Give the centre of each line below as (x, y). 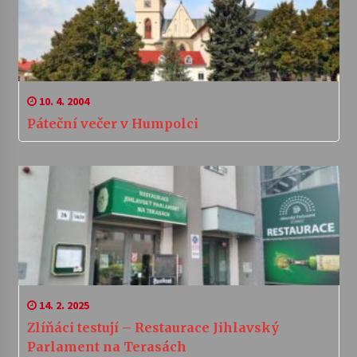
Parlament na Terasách (106, 347)
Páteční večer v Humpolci (112, 124)
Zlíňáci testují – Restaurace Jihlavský (153, 328)
